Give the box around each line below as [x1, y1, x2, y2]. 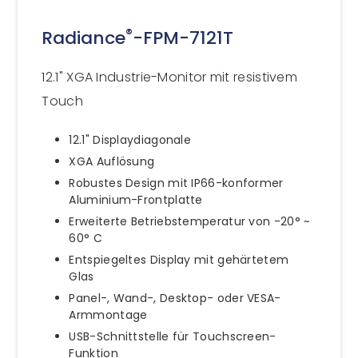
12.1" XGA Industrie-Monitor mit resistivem [42, 67, 298, 86]
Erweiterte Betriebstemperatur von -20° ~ [69, 213, 310, 229]
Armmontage [69, 306, 148, 323]
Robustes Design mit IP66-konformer [69, 174, 284, 191]
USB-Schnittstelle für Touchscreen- [69, 328, 276, 344]
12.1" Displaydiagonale [69, 131, 192, 148]
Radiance [42, 25, 126, 50]
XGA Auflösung [69, 153, 155, 169]
